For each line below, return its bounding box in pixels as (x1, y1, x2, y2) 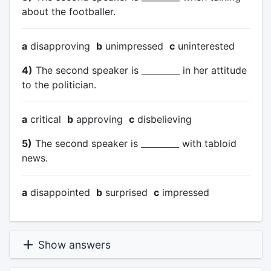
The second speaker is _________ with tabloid (31, 137, 237, 149)
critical (27, 113, 67, 125)
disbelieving (134, 113, 192, 125)
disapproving (27, 40, 96, 52)
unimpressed (102, 40, 169, 52)
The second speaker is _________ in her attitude (32, 64, 247, 76)
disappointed (27, 186, 96, 198)
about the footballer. (21, 5, 116, 18)
